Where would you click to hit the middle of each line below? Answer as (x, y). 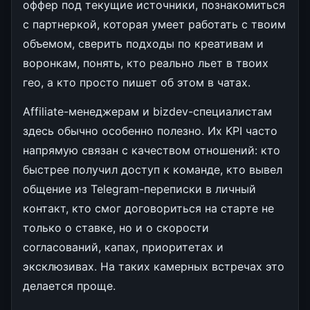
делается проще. (69, 285)
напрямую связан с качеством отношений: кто (152, 150)
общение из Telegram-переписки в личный (139, 189)
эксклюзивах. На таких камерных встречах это (154, 266)
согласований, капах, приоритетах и (123, 247)
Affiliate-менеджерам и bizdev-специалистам (147, 111)
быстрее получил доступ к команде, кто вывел (153, 169)
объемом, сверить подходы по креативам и (143, 43)
